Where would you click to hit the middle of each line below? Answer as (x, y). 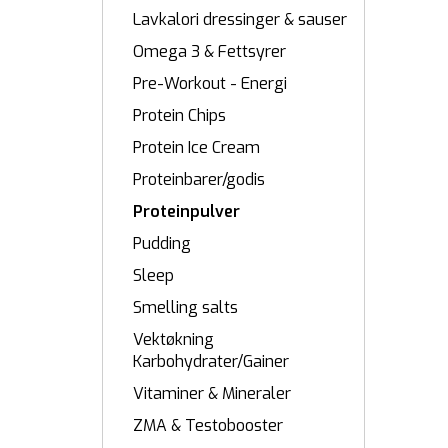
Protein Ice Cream (196, 147)
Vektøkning (173, 339)
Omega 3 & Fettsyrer (209, 51)
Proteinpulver (186, 211)
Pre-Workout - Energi (210, 83)
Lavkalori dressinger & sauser (240, 19)
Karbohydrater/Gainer (211, 361)
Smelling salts (185, 307)
